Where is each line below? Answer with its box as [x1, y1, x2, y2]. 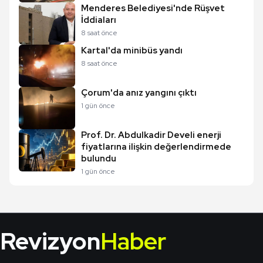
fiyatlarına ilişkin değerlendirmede [81, 141, 231, 153]
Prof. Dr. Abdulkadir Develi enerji [81, 129, 221, 141]
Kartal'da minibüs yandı [81, 45, 183, 56]
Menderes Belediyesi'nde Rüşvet [81, 2, 225, 14]
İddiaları [81, 14, 116, 26]
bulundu [81, 153, 116, 164]
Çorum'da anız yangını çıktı [81, 87, 197, 99]
